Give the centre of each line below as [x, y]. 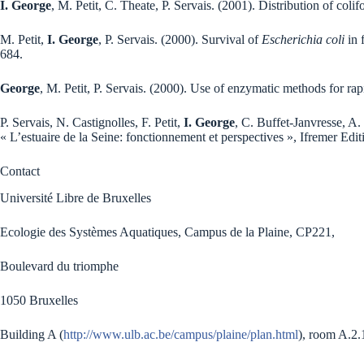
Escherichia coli [303, 40]
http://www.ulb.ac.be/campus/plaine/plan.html [181, 335]
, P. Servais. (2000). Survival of [180, 40]
